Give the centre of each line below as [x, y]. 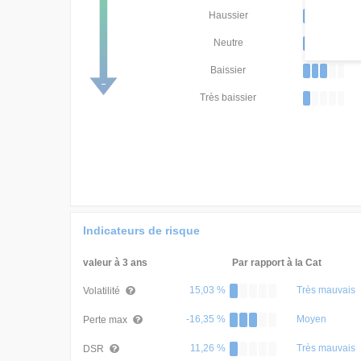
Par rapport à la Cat [277, 263]
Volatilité [103, 291]
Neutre [228, 43]
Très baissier [228, 98]
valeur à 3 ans [115, 263]
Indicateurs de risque [141, 230]
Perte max [106, 320]
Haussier [228, 15]
